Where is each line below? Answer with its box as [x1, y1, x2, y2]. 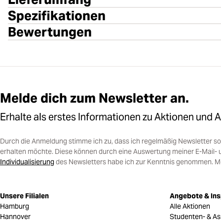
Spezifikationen [8, 7, 106, 24]
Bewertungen [8, 23, 92, 40]
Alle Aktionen [170, 201, 210, 211]
